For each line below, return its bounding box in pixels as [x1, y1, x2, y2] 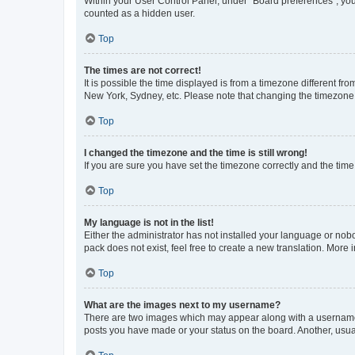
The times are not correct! [84, 64, 201, 76]
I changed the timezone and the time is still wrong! [84, 147, 307, 158]
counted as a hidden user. [84, 7, 195, 19]
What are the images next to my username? [84, 299, 281, 311]
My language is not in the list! [84, 216, 214, 228]
